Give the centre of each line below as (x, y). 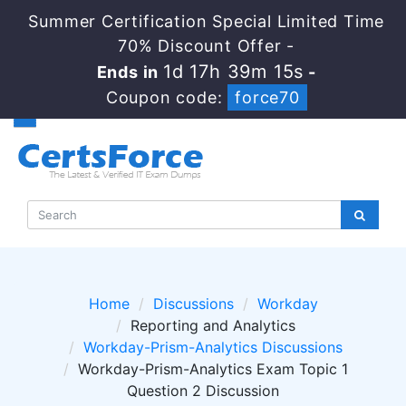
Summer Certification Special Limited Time (207, 21)
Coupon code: (167, 97)
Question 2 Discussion (203, 391)
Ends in (130, 72)
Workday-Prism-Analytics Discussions (213, 347)
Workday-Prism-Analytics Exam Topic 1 (213, 369)
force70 (267, 97)
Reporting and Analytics (213, 325)
